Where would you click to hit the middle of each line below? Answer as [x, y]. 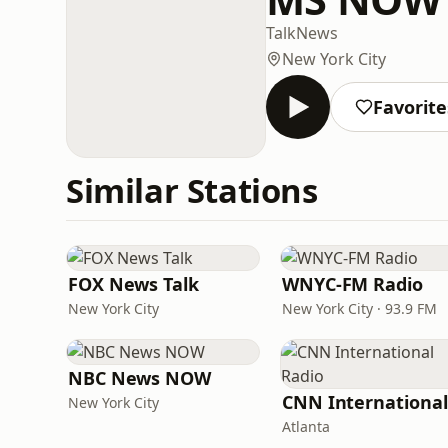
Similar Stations [192, 190]
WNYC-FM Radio [352, 284]
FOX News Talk [133, 284]
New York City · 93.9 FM [359, 308]
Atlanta [306, 426]
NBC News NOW [139, 378]
